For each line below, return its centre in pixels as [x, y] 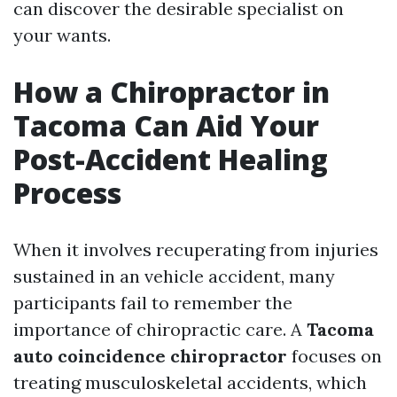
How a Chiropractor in [171, 92]
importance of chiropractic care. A [160, 329]
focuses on [335, 356]
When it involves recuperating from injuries [196, 249]
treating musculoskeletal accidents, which [190, 382]
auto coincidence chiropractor [150, 356]
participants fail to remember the [153, 303]
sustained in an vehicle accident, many [174, 276]
